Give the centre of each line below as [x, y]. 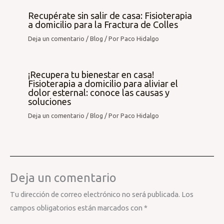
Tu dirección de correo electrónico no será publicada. [95, 194]
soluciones [50, 101]
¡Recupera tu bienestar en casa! [91, 74]
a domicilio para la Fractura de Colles [103, 25]
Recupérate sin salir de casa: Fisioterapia [110, 16]
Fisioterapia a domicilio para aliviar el [103, 83]
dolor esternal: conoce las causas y [99, 92]
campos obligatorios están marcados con [77, 208]
